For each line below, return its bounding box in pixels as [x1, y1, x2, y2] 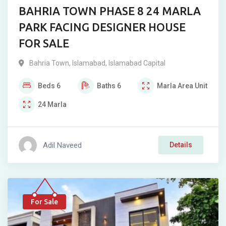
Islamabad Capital [108, 59, 165, 67]
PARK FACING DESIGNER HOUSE [19, 21, 186, 33]
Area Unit [178, 82, 207, 90]
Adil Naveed [43, 140, 82, 150]
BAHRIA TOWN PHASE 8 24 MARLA [19, 5, 201, 17]
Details [169, 141, 192, 149]
